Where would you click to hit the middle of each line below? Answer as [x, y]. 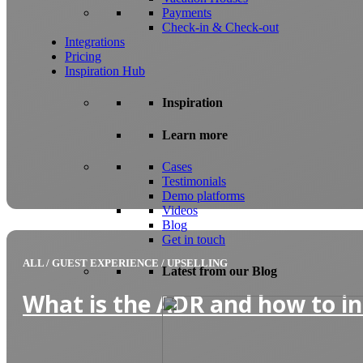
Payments [187, 12]
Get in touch [194, 239]
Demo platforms [203, 195]
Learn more [195, 135]
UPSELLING [197, 263]
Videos [180, 210]
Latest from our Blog [220, 271]
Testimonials [194, 181]
